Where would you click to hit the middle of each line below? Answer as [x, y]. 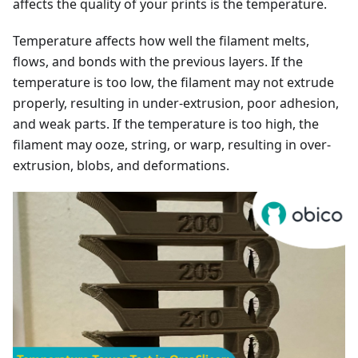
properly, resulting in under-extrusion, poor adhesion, [176, 103]
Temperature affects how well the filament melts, [161, 41]
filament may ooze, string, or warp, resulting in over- [172, 145]
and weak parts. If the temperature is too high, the [166, 124]
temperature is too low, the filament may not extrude [173, 83]
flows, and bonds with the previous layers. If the [158, 62]
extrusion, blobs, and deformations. [121, 166]
